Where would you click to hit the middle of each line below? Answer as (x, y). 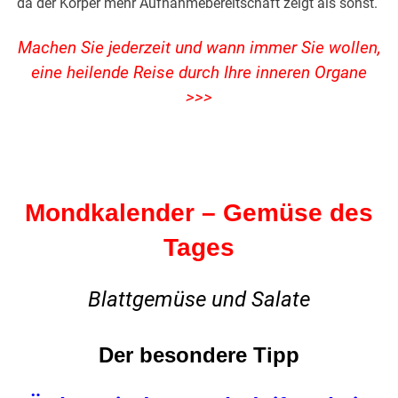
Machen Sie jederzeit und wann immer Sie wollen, (199, 48)
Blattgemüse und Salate (199, 300)
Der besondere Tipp (199, 355)
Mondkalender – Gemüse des (199, 213)
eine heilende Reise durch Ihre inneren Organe (199, 73)
